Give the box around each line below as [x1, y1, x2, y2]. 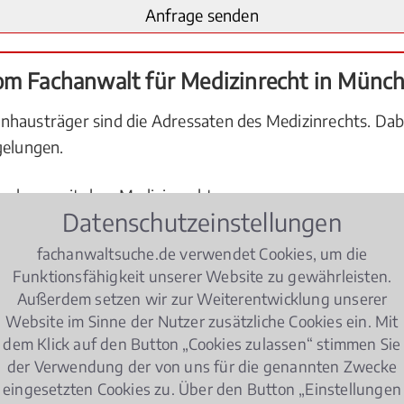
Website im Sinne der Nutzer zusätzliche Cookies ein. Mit [5, 310, 399, 331]
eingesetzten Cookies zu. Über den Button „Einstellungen [2, 378, 401, 399]
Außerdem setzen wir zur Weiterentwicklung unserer [16, 288, 388, 308]
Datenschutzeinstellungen [62, 206, 342, 237]
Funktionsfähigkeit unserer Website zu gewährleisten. [12, 265, 392, 286]
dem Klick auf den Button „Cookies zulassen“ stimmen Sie [3, 333, 401, 353]
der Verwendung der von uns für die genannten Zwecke [6, 355, 398, 376]
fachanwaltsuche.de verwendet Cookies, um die [36, 243, 368, 263]
